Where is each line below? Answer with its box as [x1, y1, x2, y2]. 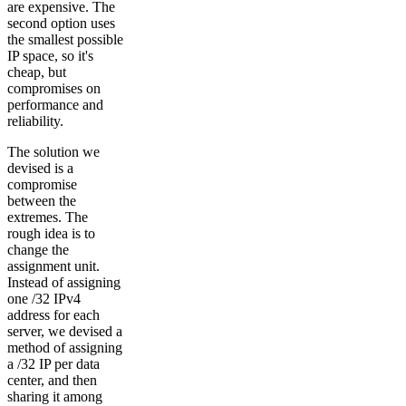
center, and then [7, 372, 97, 388]
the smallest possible [7, 31, 123, 47]
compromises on [7, 80, 101, 96]
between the [7, 192, 76, 208]
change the [7, 241, 69, 257]
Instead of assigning [7, 274, 121, 290]
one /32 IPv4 [7, 290, 81, 306]
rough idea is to [7, 225, 95, 241]
